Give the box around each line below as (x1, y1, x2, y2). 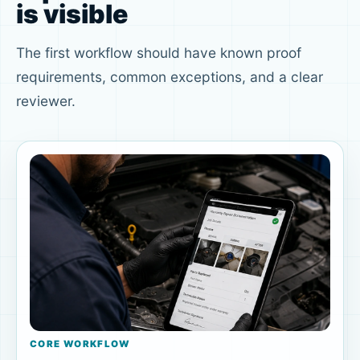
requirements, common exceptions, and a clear (16, 67, 323, 85)
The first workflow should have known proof (16, 43, 301, 61)
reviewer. (16, 92, 76, 109)
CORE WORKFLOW (30, 338, 130, 350)
